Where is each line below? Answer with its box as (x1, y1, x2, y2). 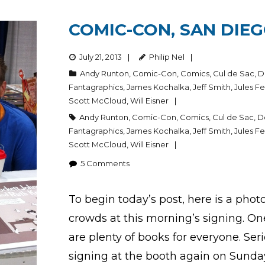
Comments (86, 159, 130, 168)
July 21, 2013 (79, 52, 122, 62)
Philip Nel (149, 52, 185, 62)
